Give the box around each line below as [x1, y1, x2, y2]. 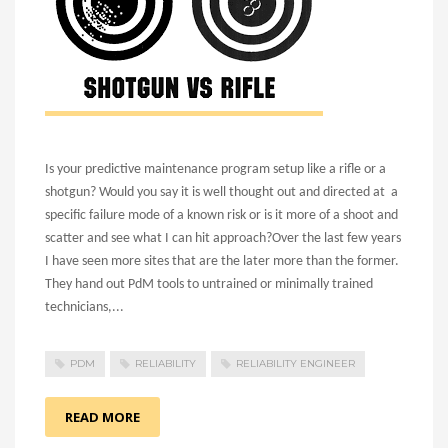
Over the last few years [272, 231, 401, 246]
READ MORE [65, 408, 140, 427]
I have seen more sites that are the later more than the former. [45, 254, 399, 269]
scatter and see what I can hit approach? [45, 231, 272, 246]
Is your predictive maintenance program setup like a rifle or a [45, 162, 386, 177]
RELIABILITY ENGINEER [236, 357, 355, 370]
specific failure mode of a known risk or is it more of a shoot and [45, 208, 398, 223]
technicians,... [45, 300, 124, 315]
